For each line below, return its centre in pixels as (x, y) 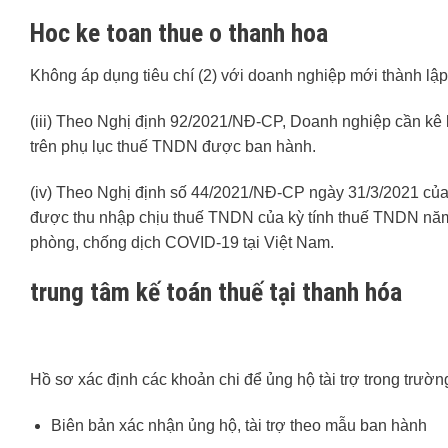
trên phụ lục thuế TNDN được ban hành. (173, 147)
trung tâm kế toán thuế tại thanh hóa (216, 291)
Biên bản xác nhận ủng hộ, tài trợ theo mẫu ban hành (238, 426)
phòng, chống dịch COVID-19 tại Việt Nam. (182, 242)
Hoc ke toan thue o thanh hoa (179, 33)
